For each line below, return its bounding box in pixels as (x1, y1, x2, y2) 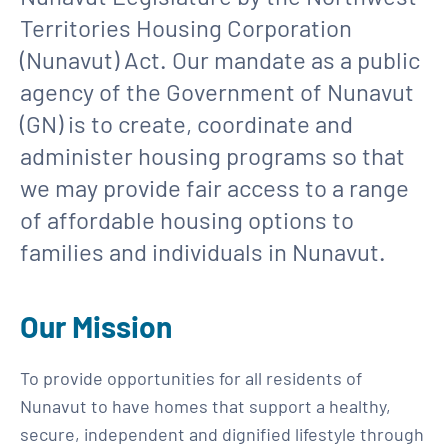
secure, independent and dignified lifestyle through (20, 423, 424, 445)
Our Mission (20, 308, 172, 344)
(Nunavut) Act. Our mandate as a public (20, 45, 420, 74)
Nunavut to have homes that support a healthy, (20, 395, 391, 417)
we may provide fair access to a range (20, 173, 409, 202)
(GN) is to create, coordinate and (20, 109, 353, 138)
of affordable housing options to (20, 205, 354, 234)
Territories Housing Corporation (20, 13, 352, 42)
